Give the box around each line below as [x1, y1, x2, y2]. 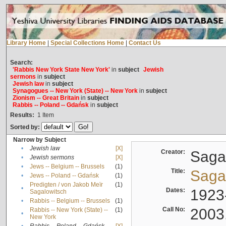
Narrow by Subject [13, 136, 66, 144]
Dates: [165, 187, 188, 194]
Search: [10, 59, 33, 67]
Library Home [6, 39, 46, 47]
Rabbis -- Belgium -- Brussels [29, 197, 110, 205]
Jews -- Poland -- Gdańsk [29, 172, 99, 180]
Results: [10, 111, 34, 119]
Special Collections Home [50, 39, 124, 47]
